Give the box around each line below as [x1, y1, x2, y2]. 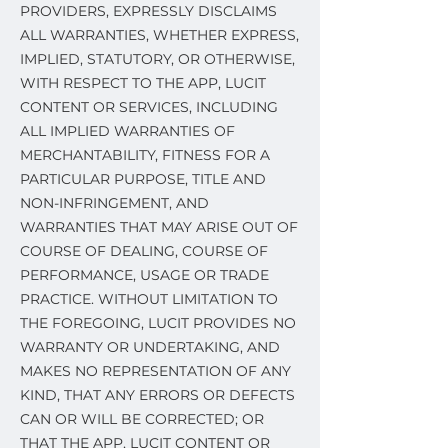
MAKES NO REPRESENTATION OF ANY [20, 362, 291, 380]
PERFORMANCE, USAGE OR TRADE [20, 266, 269, 284]
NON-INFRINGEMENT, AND [20, 194, 209, 212]
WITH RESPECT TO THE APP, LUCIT [20, 74, 266, 92]
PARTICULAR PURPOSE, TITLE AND [20, 170, 266, 188]
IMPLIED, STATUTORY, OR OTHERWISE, [20, 50, 295, 68]
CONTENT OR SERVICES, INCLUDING [20, 98, 278, 116]
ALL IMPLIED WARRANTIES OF [20, 122, 235, 140]
